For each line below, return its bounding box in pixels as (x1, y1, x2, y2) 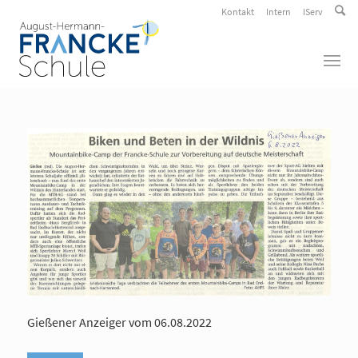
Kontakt (221, 6, 255, 18)
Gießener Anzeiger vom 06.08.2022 (26, 314, 212, 331)
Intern (266, 6, 292, 18)
